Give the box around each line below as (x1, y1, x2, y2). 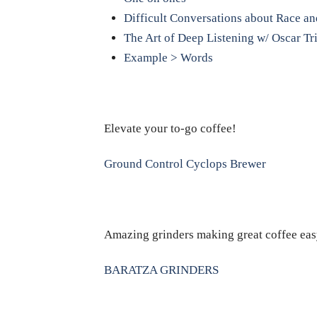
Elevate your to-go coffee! (104, 121, 236, 135)
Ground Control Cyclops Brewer (104, 156, 266, 171)
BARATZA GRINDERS (104, 263, 219, 277)
